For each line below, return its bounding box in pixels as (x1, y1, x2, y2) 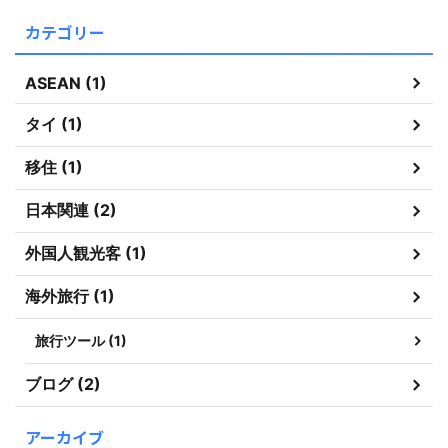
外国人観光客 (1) (25, 243, 147, 263)
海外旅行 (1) (25, 286, 115, 306)
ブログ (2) (25, 374, 101, 394)
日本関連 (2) (25, 200, 117, 220)
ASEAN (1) (25, 73, 107, 93)
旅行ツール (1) (35, 332, 127, 349)
